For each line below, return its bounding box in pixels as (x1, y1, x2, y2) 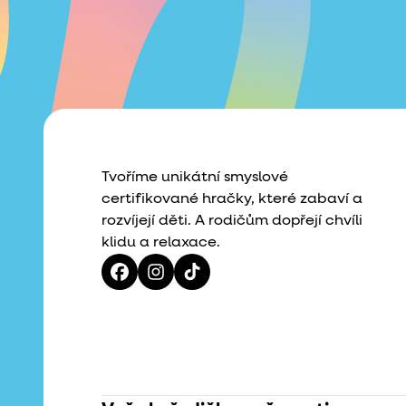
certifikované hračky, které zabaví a (101, 192, 362, 207)
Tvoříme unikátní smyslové (101, 170, 288, 185)
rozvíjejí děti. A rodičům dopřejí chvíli (101, 214, 362, 228)
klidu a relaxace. (101, 236, 220, 250)
